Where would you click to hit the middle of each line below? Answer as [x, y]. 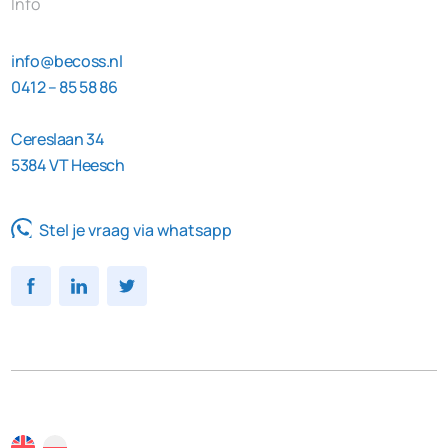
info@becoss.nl [67, 61]
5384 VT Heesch [68, 165]
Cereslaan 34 [58, 139]
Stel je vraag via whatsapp [136, 230]
